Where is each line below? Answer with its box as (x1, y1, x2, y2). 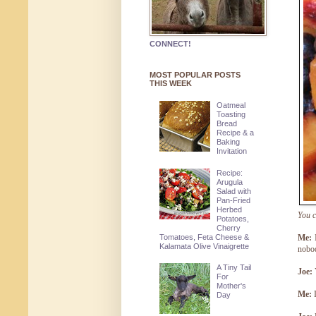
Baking (217, 138, 241, 147)
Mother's (217, 281, 247, 291)
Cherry (217, 223, 241, 232)
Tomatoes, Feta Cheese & (159, 232, 249, 241)
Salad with (217, 186, 252, 195)
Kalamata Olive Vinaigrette (159, 241, 249, 250)
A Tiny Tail (217, 263, 252, 272)
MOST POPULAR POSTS (150, 71, 241, 80)
